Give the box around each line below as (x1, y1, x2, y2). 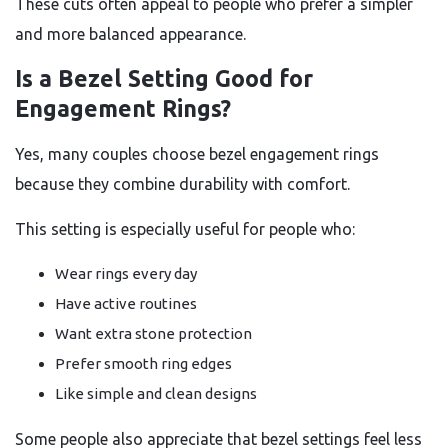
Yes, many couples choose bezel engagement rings (15, 145, 379, 163)
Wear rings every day (55, 265, 197, 282)
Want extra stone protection (55, 325, 252, 342)
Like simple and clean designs (55, 385, 257, 402)
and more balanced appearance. (15, 25, 246, 43)
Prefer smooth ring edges (55, 355, 232, 372)
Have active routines (55, 295, 197, 312)
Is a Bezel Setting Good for (15, 66, 313, 91)
